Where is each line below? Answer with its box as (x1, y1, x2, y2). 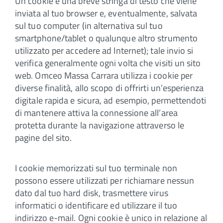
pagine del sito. (15, 130, 72, 144)
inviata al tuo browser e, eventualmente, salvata (15, 6, 198, 20)
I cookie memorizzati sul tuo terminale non (15, 161, 177, 175)
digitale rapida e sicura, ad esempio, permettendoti (15, 93, 207, 107)
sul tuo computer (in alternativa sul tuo (15, 18, 163, 32)
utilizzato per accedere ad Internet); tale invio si (15, 43, 194, 57)
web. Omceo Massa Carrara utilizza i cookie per (15, 68, 193, 82)
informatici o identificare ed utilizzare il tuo (15, 198, 178, 212)
